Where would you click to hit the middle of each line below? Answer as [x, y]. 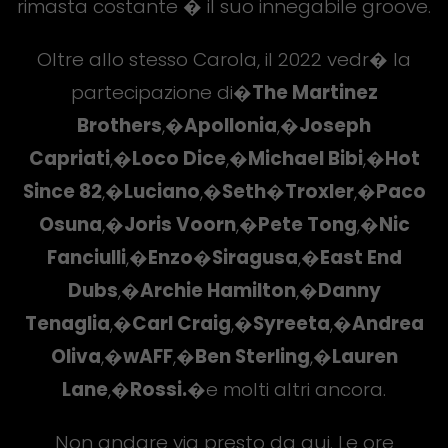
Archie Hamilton [217, 290]
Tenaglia [67, 323]
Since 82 [62, 191]
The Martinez [314, 92]
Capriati [69, 158]
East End [360, 257]
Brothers [119, 125]
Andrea [387, 323]
